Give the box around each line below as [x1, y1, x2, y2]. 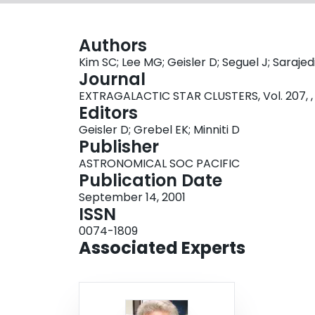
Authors [79, 34, 147, 58]
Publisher [79, 135, 159, 159]
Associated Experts [79, 236, 245, 260]
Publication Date [79, 169, 222, 193]
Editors [79, 101, 138, 125]
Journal [79, 67, 146, 91]
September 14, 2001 [79, 189, 186, 206]
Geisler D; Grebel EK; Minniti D [79, 122, 240, 139]
